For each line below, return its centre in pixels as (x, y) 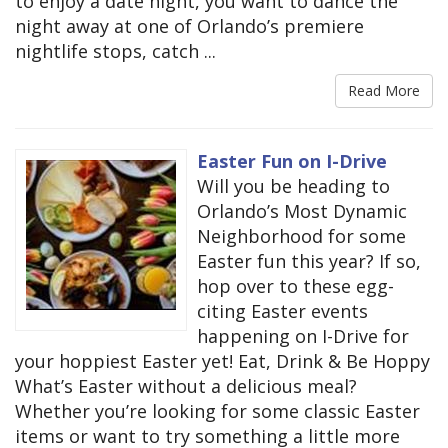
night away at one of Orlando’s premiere (189, 25)
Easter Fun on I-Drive (292, 160)
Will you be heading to (293, 185)
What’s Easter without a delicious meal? (186, 385)
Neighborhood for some (301, 235)
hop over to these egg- (295, 285)
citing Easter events (282, 310)
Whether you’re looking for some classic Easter (217, 410)
